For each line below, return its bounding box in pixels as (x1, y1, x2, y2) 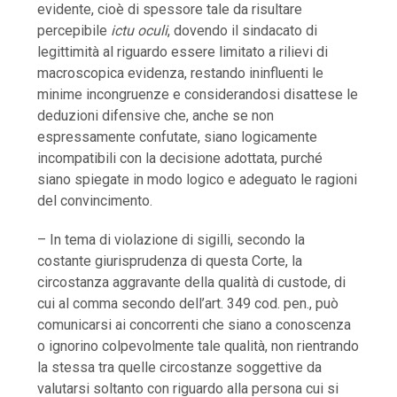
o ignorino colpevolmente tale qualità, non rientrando (37, 337, 360, 354)
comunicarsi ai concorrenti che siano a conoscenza (37, 315, 352, 333)
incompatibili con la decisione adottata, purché (37, 149, 323, 167)
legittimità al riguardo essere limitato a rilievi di (37, 43, 329, 60)
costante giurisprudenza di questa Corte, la (37, 252, 303, 269)
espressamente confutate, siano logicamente (37, 128, 318, 145)
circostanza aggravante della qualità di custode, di (37, 273, 346, 291)
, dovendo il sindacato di (167, 21, 318, 39)
